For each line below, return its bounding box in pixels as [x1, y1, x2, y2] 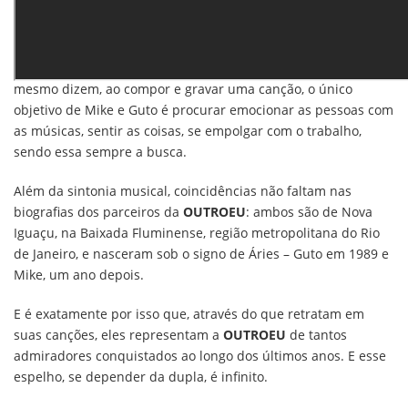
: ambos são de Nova [246, 203, 372, 220]
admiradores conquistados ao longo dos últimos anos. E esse [14, 347, 386, 364]
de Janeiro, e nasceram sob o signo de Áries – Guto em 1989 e [14, 245, 389, 262]
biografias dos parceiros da [14, 203, 183, 220]
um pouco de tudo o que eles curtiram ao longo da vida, [14, 38, 355, 56]
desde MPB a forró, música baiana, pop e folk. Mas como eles [14, 59, 386, 76]
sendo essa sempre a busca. [14, 143, 187, 160]
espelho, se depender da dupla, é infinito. [14, 368, 268, 385]
